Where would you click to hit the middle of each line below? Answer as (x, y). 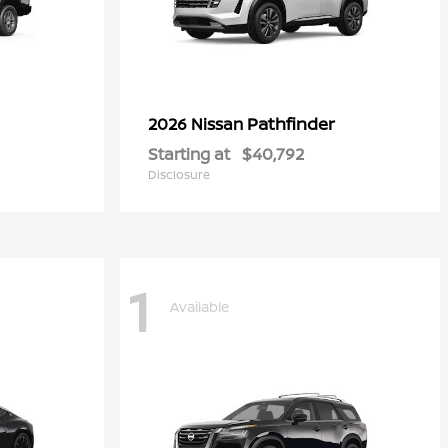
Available (199, 306)
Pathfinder (291, 123)
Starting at (189, 154)
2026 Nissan (197, 124)
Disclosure (179, 174)
